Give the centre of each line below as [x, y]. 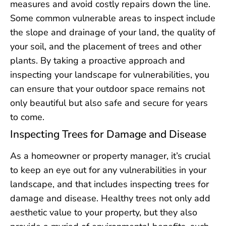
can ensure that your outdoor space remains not [107, 89]
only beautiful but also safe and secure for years [109, 103]
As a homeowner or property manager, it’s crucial [110, 156]
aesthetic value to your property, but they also [104, 212]
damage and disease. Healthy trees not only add [110, 198]
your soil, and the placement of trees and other [106, 46]
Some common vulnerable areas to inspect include [113, 18]
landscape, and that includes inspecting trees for [109, 184]
